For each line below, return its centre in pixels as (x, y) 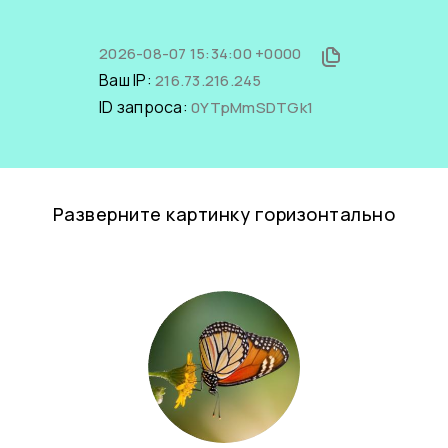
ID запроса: (145, 107)
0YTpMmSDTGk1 (252, 107)
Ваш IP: (127, 80)
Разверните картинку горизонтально (224, 214)
